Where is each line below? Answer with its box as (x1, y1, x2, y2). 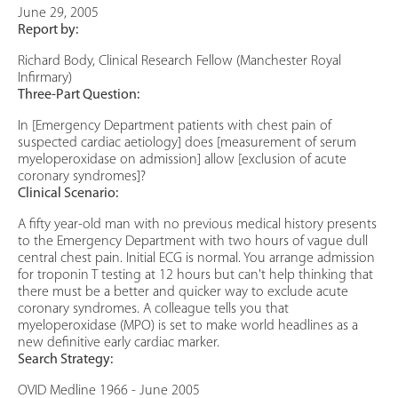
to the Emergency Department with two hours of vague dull (18, 235, 368, 250)
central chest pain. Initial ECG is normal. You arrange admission (18, 251, 375, 267)
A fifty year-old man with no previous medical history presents (18, 218, 377, 233)
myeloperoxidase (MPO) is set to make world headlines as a (18, 319, 358, 334)
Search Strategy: (18, 353, 113, 368)
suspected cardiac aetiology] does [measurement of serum (18, 136, 356, 151)
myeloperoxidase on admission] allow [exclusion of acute (18, 153, 346, 168)
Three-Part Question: (18, 88, 139, 103)
